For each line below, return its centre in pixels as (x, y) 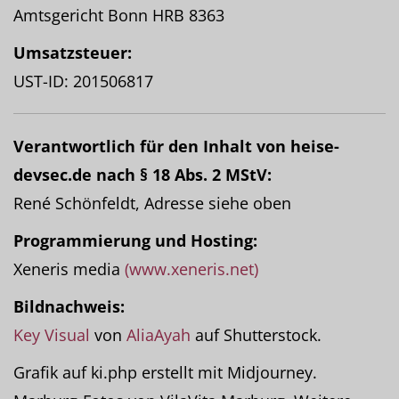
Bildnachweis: (69, 306)
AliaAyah (159, 335)
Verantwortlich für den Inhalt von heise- (176, 146)
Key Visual (52, 335)
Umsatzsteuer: (73, 53)
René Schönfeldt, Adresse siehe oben (152, 203)
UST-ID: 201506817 (83, 81)
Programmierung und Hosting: (135, 240)
